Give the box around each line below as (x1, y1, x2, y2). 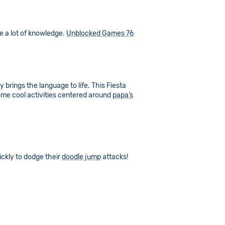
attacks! (101, 153, 128, 161)
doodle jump (62, 153, 101, 161)
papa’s (113, 91, 133, 99)
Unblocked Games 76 (66, 29, 134, 38)
